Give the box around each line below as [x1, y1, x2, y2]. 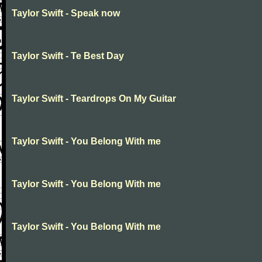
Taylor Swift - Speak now [12, 8, 120, 18]
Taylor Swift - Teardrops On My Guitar [12, 94, 176, 104]
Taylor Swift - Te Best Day [12, 51, 124, 61]
